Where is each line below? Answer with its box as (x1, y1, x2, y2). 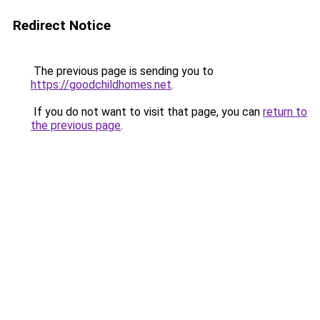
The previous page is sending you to (31, 64, 214, 78)
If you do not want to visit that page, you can (31, 105, 263, 119)
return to (263, 105, 307, 119)
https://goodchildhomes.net (31, 78, 171, 91)
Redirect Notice (13, 17, 111, 34)
